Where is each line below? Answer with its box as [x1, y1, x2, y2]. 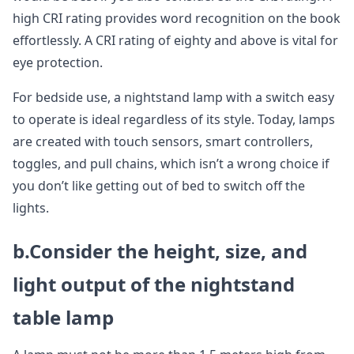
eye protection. [13, 54, 103, 72]
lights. [13, 199, 49, 217]
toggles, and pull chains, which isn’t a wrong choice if [13, 155, 330, 173]
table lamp [13, 304, 114, 331]
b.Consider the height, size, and [13, 238, 307, 265]
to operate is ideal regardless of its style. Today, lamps [13, 111, 335, 129]
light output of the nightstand [13, 271, 295, 298]
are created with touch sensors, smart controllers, [13, 133, 313, 151]
